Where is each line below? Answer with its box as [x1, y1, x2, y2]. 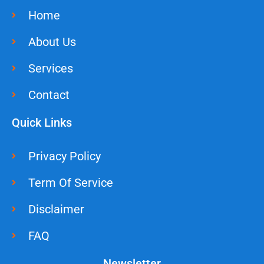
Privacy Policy [28, 148, 101, 163]
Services [28, 61, 73, 75]
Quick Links [12, 115, 72, 130]
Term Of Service [28, 175, 113, 190]
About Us [28, 34, 76, 49]
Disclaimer [28, 202, 84, 216]
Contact [28, 87, 70, 102]
